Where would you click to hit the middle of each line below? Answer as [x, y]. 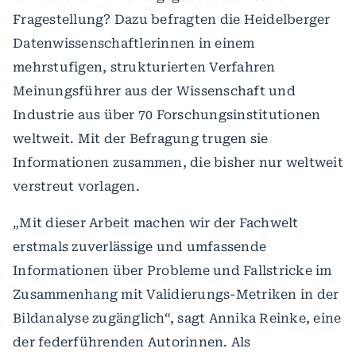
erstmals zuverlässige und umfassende [139, 247]
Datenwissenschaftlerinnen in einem [134, 43]
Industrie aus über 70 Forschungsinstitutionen [167, 115]
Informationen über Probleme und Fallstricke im [172, 271]
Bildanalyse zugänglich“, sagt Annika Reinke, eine [177, 318]
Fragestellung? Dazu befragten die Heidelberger [172, 19]
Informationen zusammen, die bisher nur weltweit [178, 163]
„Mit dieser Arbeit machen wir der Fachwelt [156, 223]
